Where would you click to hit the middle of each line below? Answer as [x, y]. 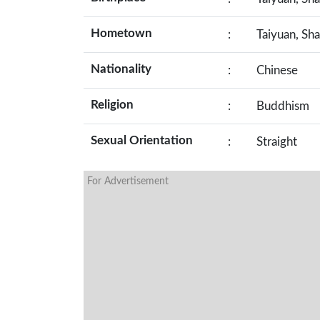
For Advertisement [128, 181]
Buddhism [283, 106]
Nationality [121, 69]
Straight [277, 142]
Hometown [121, 33]
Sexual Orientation [142, 140]
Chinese [277, 70]
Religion [112, 105]
